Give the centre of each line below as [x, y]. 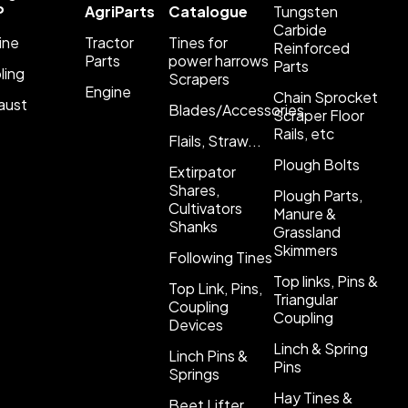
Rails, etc [303, 133]
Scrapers [199, 79]
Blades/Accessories [236, 110]
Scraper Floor [318, 115]
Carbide [300, 30]
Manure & [304, 214]
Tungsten [305, 11]
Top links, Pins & [325, 281]
